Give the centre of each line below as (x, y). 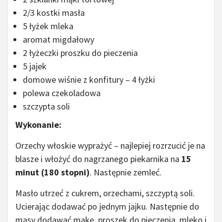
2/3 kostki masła (54, 12)
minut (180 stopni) (53, 172)
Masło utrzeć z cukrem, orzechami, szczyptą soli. (105, 193)
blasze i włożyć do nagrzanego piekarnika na (98, 159)
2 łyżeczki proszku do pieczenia (80, 53)
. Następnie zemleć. (126, 172)
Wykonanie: (38, 124)
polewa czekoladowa (62, 93)
